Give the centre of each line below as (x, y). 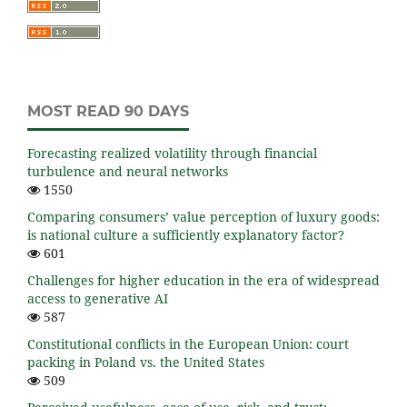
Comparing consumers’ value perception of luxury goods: (203, 217)
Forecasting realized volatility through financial (172, 154)
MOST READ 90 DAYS (108, 112)
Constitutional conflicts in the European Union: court (188, 344)
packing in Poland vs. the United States (146, 362)
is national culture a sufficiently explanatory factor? (186, 235)
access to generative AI (98, 299)
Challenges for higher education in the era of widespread (203, 281)
